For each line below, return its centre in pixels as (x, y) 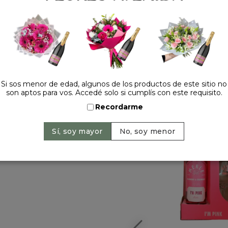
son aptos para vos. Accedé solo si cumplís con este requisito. (114, 93)
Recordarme (119, 107)
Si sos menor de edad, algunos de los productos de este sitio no (114, 84)
